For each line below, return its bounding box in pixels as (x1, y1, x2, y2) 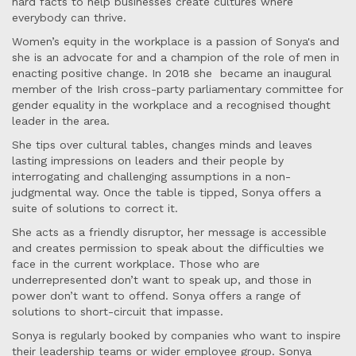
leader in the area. (12, 114, 110, 128)
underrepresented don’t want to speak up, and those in (12, 273, 311, 287)
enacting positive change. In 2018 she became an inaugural (12, 67, 331, 80)
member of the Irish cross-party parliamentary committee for (12, 83, 343, 96)
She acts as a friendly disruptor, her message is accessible (12, 226, 327, 239)
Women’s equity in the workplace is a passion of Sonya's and (12, 35, 339, 48)
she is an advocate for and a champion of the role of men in (12, 51, 339, 64)
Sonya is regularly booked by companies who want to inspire (12, 329, 341, 342)
